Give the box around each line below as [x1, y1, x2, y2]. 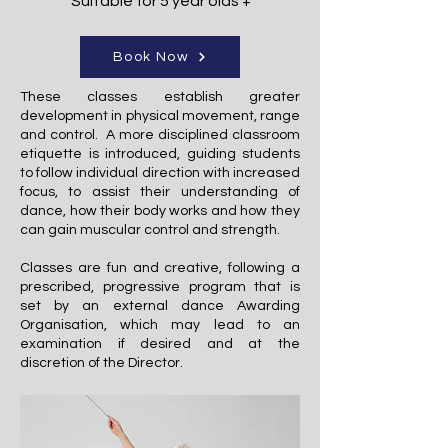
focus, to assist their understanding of [20, 184, 300, 199]
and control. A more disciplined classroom [20, 127, 300, 142]
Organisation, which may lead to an [20, 317, 300, 332]
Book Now [112, 49, 190, 64]
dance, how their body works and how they [20, 203, 300, 218]
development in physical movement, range [20, 108, 300, 123]
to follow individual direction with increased [20, 165, 300, 180]
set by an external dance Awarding [20, 298, 300, 313]
